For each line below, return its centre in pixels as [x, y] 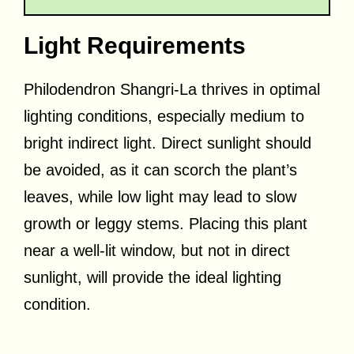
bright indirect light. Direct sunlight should [168, 143]
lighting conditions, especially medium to [164, 116]
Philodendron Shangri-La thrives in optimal [172, 89]
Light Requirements [135, 45]
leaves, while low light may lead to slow [160, 196]
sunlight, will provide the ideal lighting [153, 277]
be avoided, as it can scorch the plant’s [160, 169]
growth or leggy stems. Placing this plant [166, 223]
